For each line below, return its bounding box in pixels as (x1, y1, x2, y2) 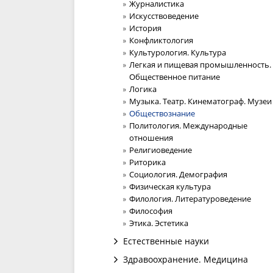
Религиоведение (129, 144, 192, 155)
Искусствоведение (129, 10, 199, 21)
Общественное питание (129, 71, 220, 82)
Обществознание (129, 108, 195, 119)
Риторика (129, 157, 166, 168)
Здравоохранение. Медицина (123, 253, 248, 265)
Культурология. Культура (129, 47, 226, 58)
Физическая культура (129, 181, 211, 192)
